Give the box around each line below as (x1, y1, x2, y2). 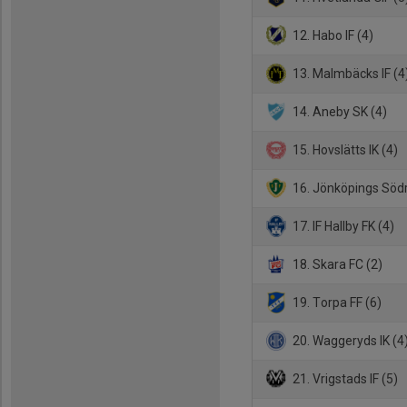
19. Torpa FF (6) (290, 294, 382, 310)
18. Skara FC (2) (290, 256, 383, 272)
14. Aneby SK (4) (290, 104, 388, 119)
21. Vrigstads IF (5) (290, 371, 399, 386)
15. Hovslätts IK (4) (290, 142, 399, 157)
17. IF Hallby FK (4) (290, 218, 395, 233)
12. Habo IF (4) (290, 27, 374, 43)
